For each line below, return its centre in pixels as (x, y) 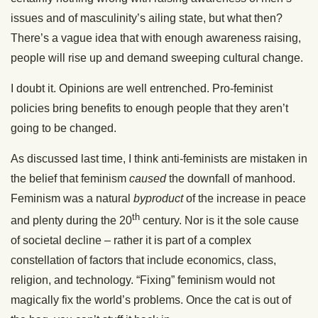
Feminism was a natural (72, 198)
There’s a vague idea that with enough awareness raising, (156, 38)
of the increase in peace (245, 198)
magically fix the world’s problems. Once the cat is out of (151, 300)
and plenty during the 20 (71, 220)
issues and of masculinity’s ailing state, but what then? (147, 18)
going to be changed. (64, 128)
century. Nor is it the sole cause (219, 220)
